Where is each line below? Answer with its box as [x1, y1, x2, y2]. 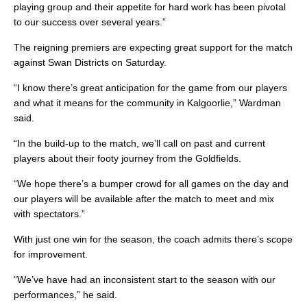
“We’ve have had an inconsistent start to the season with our [14, 274, 275, 286]
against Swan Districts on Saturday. [14, 57, 167, 69]
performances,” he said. [14, 289, 117, 301]
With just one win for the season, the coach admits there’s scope [14, 234, 293, 245]
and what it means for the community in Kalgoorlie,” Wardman [14, 97, 281, 109]
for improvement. [14, 249, 88, 260]
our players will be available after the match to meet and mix [14, 193, 274, 205]
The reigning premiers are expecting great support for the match [14, 42, 293, 53]
